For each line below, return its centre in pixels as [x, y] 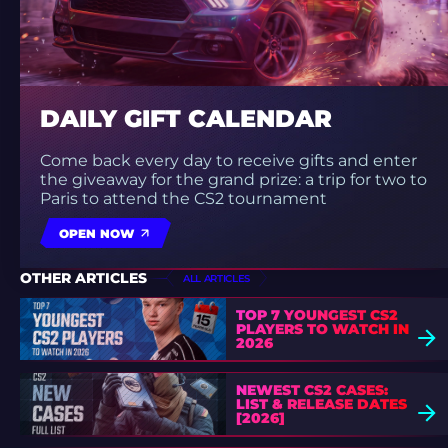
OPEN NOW [96, 233]
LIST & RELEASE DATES [321, 404]
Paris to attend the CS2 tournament [183, 198]
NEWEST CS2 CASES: [311, 390]
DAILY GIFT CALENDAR [186, 118]
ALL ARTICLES [217, 278]
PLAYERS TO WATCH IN [322, 329]
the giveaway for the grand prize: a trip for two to [233, 179]
